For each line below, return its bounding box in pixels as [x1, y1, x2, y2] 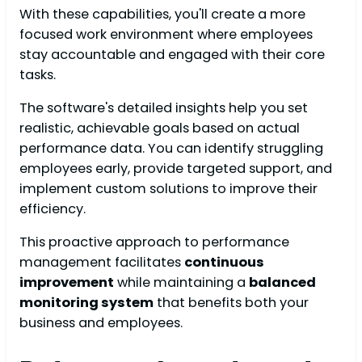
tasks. [19, 65, 56, 84]
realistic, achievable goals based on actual [19, 119, 300, 138]
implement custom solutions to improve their [19, 179, 318, 199]
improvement [19, 273, 114, 293]
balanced [249, 273, 316, 293]
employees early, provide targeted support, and [19, 159, 332, 179]
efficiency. [19, 200, 86, 219]
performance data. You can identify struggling [19, 139, 323, 158]
